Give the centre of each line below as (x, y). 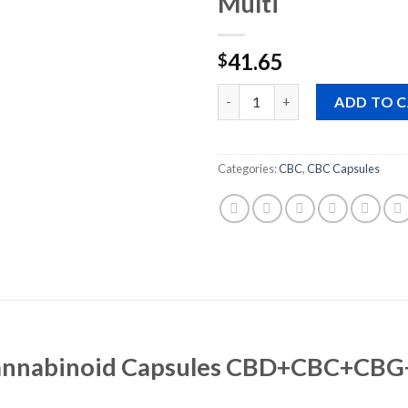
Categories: (248, 168)
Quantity (246, 93)
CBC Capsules (343, 168)
